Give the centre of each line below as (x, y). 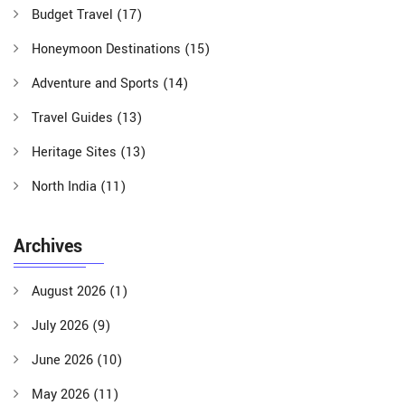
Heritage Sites (76, 153)
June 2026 (64, 361)
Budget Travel (74, 15)
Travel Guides (74, 118)
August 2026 (71, 292)
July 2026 (62, 326)
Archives (48, 247)
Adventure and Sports (97, 84)
